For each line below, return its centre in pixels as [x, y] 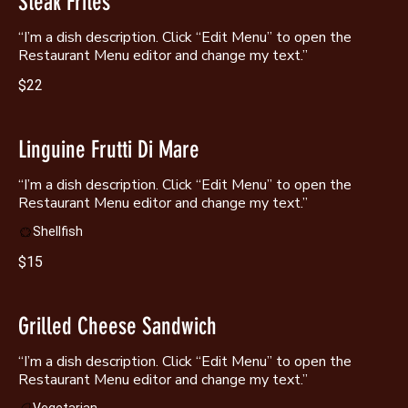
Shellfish [58, 232]
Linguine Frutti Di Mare [109, 150]
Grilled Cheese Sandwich [117, 326]
